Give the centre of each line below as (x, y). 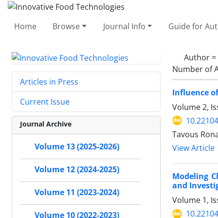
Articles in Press (49, 82)
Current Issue (45, 102)
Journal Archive (46, 124)
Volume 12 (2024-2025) (77, 170)
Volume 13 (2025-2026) (77, 147)
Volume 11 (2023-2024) (77, 192)
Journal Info (124, 26)
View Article (193, 148)
